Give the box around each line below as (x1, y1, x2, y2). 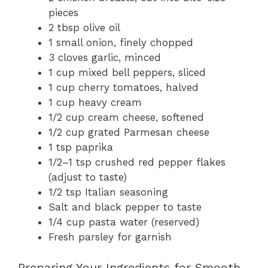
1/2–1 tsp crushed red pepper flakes (48, 156, 226, 169)
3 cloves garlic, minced (48, 51, 161, 64)
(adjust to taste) (48, 171, 127, 184)
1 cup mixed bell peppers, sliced (48, 66, 206, 79)
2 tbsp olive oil (48, 22, 120, 34)
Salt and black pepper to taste (48, 201, 202, 214)
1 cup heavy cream (48, 96, 142, 109)
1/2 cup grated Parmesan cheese (48, 126, 209, 139)
